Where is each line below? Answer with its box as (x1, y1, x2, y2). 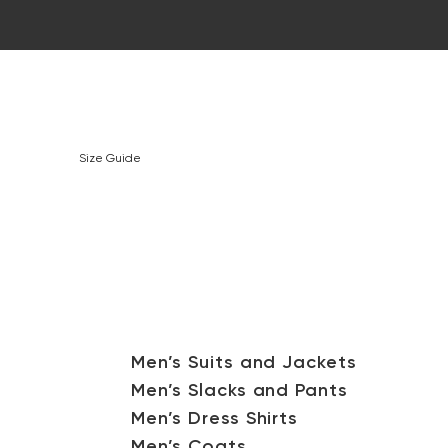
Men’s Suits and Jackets (130, 354, 357, 372)
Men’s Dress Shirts (130, 410, 299, 428)
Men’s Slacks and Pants (130, 382, 348, 400)
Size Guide (79, 153, 142, 165)
